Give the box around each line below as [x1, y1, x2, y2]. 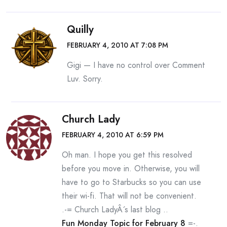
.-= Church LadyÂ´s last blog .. [62, 204, 168, 215]
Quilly [67, 22, 94, 37]
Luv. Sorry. [67, 73, 103, 85]
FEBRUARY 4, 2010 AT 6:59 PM [62, 130, 164, 140]
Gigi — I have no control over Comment [67, 59, 205, 71]
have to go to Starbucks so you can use [62, 176, 201, 188]
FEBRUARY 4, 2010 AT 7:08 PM [67, 40, 168, 50]
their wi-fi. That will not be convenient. [62, 190, 197, 202]
